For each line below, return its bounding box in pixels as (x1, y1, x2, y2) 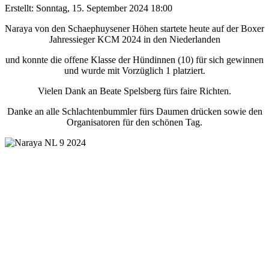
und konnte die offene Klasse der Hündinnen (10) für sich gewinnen (5, 54, 264, 65)
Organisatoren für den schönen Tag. (67, 116, 202, 127)
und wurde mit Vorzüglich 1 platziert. (64, 65, 205, 76)
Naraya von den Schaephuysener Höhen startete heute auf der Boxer (5, 23, 264, 34)
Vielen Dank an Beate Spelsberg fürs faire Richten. (38, 85, 231, 96)
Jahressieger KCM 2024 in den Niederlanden (49, 34, 220, 44)
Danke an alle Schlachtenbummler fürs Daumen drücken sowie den (7, 106, 262, 116)
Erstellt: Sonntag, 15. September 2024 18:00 (5, 2, 172, 13)
